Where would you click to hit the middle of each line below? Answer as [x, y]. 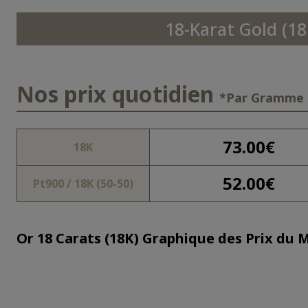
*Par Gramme [262, 98]
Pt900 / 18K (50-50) [83, 184]
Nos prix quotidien [118, 94]
